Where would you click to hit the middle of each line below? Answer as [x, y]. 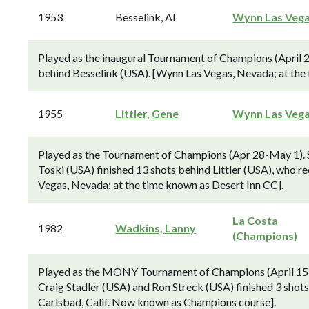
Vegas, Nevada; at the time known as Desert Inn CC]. [161, 185]
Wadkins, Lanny [156, 228]
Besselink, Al [146, 17]
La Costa [256, 220]
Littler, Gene [147, 113]
